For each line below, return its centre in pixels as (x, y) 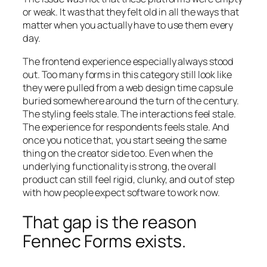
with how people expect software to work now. (121, 192)
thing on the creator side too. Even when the (118, 153)
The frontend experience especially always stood (128, 61)
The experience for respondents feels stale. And (126, 127)
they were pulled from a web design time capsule (128, 87)
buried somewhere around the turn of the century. (131, 100)
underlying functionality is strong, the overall (120, 166)
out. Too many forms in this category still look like (127, 74)
